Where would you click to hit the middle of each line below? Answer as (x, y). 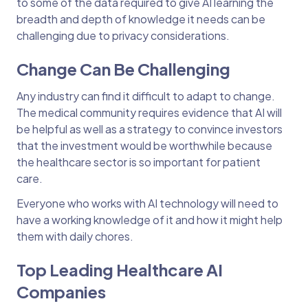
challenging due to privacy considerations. (124, 35)
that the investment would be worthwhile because (144, 145)
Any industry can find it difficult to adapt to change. (146, 96)
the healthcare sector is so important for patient (139, 162)
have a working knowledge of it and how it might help (150, 220)
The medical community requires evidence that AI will (149, 112)
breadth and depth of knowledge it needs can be (141, 19)
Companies (64, 291)
